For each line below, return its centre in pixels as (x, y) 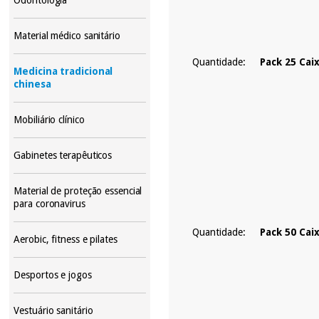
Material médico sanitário (67, 35)
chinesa (32, 84)
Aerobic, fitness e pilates (66, 239)
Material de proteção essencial (78, 190)
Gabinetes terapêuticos (63, 155)
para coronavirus (49, 203)
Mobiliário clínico (49, 119)
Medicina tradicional (63, 71)
